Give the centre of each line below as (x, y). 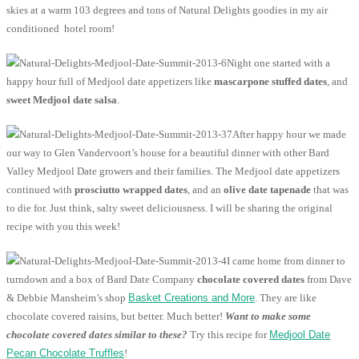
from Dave (328, 280)
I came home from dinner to (286, 261)
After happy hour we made (289, 135)
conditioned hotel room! (61, 29)
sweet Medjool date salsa (62, 100)
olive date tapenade (267, 190)
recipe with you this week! (63, 227)
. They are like (286, 298)
